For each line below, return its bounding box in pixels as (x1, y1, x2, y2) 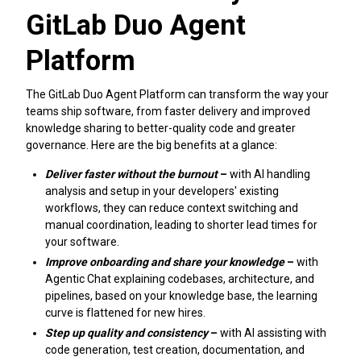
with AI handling (230, 167, 310, 180)
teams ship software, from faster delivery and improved (26, 105, 310, 118)
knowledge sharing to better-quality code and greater (26, 122, 296, 135)
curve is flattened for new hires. (45, 305, 205, 319)
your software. (45, 234, 119, 248)
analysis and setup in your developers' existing (45, 184, 279, 197)
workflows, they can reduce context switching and (45, 201, 298, 214)
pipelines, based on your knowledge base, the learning (45, 288, 317, 302)
